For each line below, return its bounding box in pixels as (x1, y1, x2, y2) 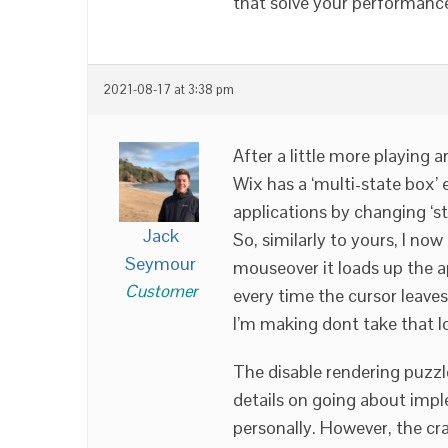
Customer (124, 280, 197, 302)
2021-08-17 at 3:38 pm (103, 82, 234, 98)
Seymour (125, 252, 196, 275)
